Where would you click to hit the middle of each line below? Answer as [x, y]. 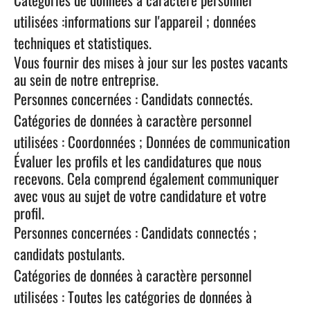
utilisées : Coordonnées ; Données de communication [152, 142]
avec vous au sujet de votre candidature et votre [140, 195]
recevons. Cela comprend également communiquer [146, 178]
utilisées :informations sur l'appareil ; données [135, 21]
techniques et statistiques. [83, 43]
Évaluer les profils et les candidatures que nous [138, 161]
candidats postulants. [69, 254]
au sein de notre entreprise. [86, 79]
